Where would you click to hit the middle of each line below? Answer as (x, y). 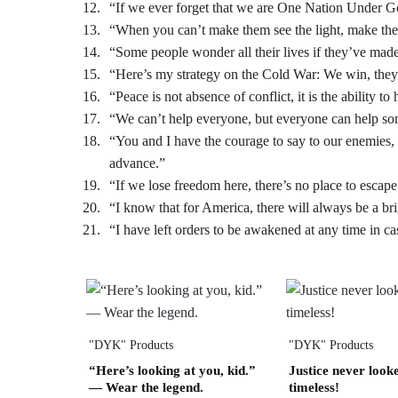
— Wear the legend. (147, 387)
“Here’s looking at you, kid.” (173, 370)
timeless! (314, 387)
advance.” (137, 163)
